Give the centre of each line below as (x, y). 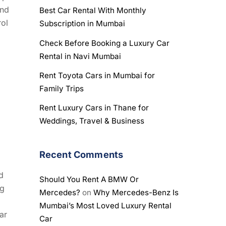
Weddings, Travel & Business (92, 121)
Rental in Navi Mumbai (80, 56)
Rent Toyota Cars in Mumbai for (97, 75)
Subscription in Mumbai (82, 24)
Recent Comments (81, 155)
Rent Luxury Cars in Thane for (94, 107)
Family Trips (61, 88)
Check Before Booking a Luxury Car (104, 43)
